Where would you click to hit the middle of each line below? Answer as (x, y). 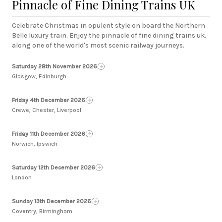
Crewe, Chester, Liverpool (47, 110)
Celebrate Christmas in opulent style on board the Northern (109, 25)
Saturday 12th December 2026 (54, 167)
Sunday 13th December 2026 (52, 201)
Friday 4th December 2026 (49, 100)
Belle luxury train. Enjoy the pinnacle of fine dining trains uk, (109, 35)
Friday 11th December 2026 (49, 134)
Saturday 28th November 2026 (55, 66)
